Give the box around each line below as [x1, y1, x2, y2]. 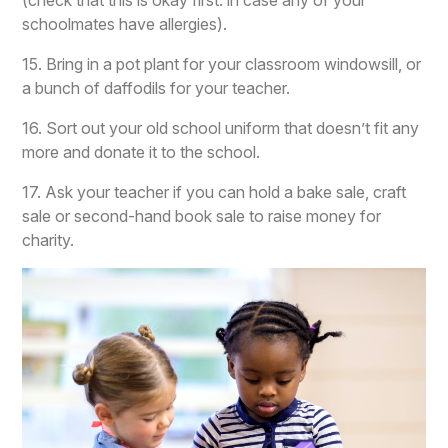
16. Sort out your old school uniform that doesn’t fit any [22, 118, 420, 139]
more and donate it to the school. [22, 142, 261, 163]
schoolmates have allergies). [22, 14, 228, 35]
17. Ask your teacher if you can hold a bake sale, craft [22, 182, 407, 203]
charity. [22, 230, 75, 251]
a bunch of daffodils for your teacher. [22, 78, 291, 99]
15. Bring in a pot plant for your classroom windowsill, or [22, 54, 422, 75]
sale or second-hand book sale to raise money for [22, 206, 382, 227]
